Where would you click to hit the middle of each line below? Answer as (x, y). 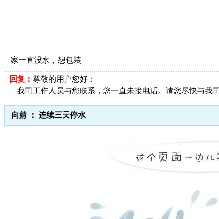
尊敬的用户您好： (64, 79)
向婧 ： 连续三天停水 (48, 115)
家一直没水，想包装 (46, 60)
